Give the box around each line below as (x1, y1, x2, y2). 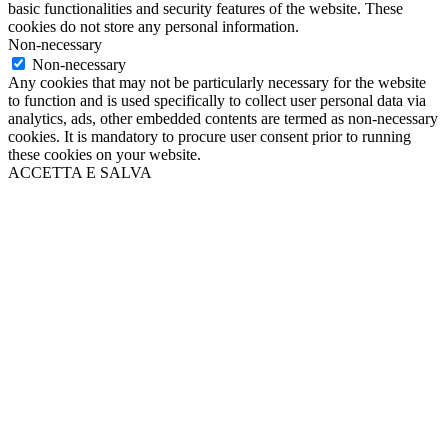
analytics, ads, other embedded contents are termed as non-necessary (8, 109, 438, 127)
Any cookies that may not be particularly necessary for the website (8, 73, 426, 91)
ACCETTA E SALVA (8, 163, 152, 181)
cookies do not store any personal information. (8, 17, 299, 35)
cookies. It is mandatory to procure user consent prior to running (8, 127, 411, 145)
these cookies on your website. (8, 145, 201, 163)
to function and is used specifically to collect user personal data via (8, 91, 426, 109)
